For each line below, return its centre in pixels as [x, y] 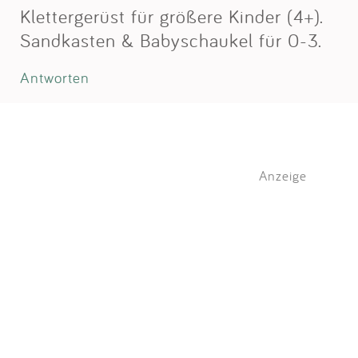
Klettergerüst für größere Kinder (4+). [172, 16]
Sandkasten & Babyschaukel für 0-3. [171, 40]
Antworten [55, 78]
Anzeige [283, 176]
